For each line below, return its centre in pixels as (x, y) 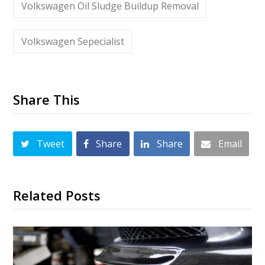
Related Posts (57, 195)
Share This (47, 100)
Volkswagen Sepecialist (72, 42)
